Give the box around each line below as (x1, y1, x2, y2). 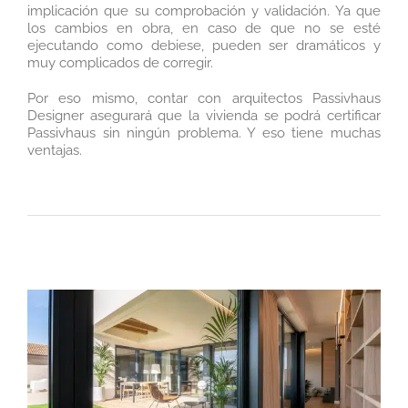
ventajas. (27, 141, 82, 158)
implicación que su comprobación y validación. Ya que (27, 2, 381, 19)
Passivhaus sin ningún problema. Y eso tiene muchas (27, 124, 381, 141)
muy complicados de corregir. (27, 54, 213, 71)
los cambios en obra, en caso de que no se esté (27, 19, 381, 36)
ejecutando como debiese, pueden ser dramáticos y (27, 36, 381, 54)
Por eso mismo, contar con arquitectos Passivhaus (27, 89, 381, 107)
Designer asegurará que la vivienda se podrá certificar (27, 107, 381, 124)
